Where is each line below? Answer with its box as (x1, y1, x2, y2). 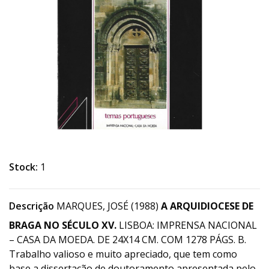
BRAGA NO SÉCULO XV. (9, 219, 116, 232)
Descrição (9, 199, 54, 213)
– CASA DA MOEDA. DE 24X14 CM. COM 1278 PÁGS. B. (9, 233, 246, 246)
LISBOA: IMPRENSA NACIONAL (116, 219, 257, 232)
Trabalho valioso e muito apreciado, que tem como (9, 247, 237, 261)
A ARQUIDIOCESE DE (161, 199, 253, 213)
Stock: (9, 160, 38, 174)
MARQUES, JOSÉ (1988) (54, 199, 161, 213)
